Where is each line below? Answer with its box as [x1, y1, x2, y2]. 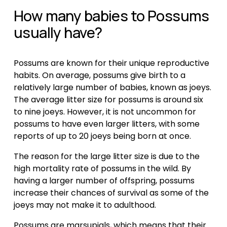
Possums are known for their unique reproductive [13, 57, 209, 69]
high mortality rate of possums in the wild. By [13, 163, 191, 175]
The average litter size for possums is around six [13, 94, 203, 106]
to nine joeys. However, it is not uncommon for [13, 106, 196, 118]
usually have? [13, 22, 102, 43]
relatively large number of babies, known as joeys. [13, 82, 211, 94]
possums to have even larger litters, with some [13, 118, 200, 130]
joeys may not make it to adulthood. [13, 199, 156, 211]
